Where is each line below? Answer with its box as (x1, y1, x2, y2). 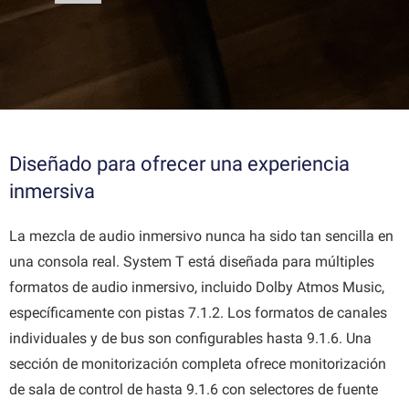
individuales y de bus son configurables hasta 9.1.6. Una (9, 330, 372, 348)
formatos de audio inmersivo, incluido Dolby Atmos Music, (9, 278, 384, 297)
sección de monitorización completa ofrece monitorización (9, 355, 386, 373)
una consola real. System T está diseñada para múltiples (9, 253, 374, 271)
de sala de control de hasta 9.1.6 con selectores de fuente (9, 381, 378, 399)
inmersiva (9, 180, 95, 204)
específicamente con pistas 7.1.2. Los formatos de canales (9, 304, 387, 322)
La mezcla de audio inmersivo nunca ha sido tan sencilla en (9, 227, 393, 246)
